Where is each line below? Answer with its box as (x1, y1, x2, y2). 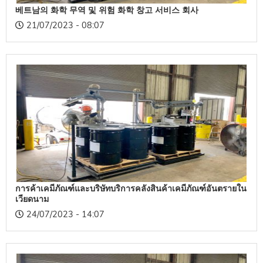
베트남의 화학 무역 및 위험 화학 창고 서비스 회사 (15, 5, 198, 15)
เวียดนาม (15, 194, 49, 204)
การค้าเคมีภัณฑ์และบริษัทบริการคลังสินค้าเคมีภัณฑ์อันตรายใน (15, 183, 247, 194)
